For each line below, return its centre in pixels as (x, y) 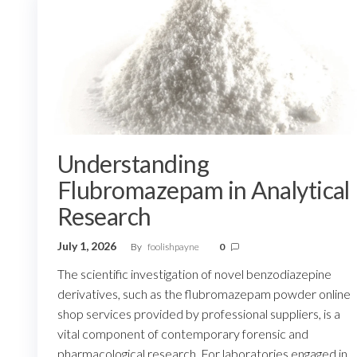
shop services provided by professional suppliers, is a (199, 314)
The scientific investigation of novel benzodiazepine (194, 274)
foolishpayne (174, 247)
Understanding (133, 164)
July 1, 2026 (88, 246)
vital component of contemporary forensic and (183, 334)
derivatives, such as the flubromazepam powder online (204, 294)
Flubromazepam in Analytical (204, 190)
